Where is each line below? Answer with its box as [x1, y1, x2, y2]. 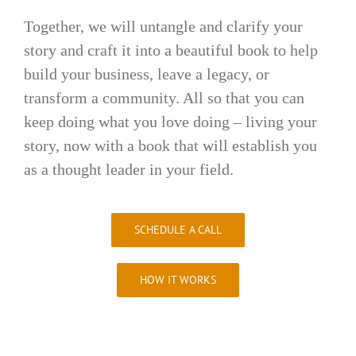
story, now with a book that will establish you [23, 137, 317, 155]
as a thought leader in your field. [23, 161, 234, 179]
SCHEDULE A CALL [134, 222, 222, 238]
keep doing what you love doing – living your [23, 113, 317, 131]
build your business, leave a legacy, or [23, 65, 269, 83]
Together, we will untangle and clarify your [23, 17, 303, 36]
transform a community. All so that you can [23, 89, 304, 107]
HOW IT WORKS [140, 273, 216, 288]
